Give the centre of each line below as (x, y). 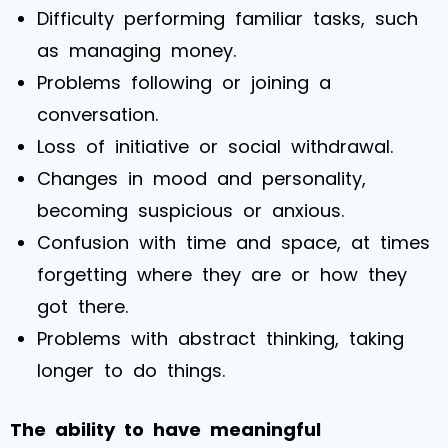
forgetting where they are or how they (222, 274)
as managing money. (136, 50)
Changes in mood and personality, (201, 178)
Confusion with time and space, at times (233, 242)
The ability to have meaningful (165, 429)
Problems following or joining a (184, 82)
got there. (82, 306)
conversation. (97, 114)
